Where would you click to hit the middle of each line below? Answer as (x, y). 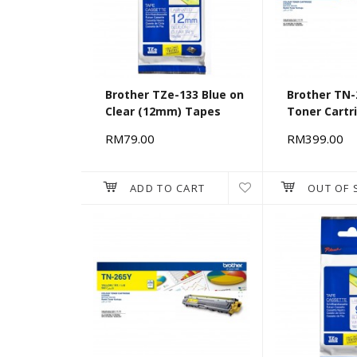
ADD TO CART (168, 188)
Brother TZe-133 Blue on (175, 95)
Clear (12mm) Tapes (163, 112)
